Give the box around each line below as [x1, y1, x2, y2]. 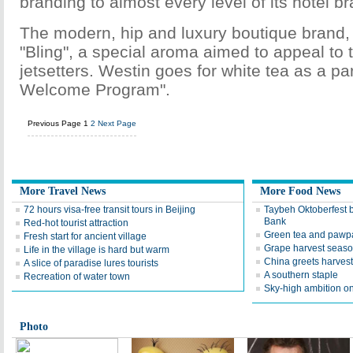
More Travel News [20, 185, 106, 197]
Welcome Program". [20, 80, 170, 98]
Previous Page [28, 119, 81, 128]
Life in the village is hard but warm [24, 244, 169, 255]
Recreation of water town [24, 271, 130, 282]
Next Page [98, 119, 136, 128]
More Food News [260, 185, 340, 197]
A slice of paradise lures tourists [24, 258, 158, 269]
